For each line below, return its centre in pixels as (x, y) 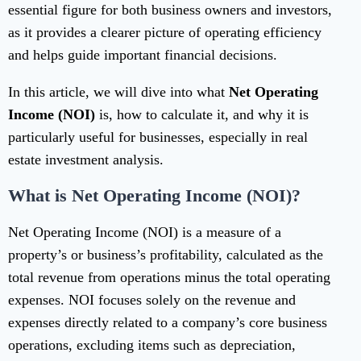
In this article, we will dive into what (118, 92)
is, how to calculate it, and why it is (202, 115)
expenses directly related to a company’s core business (168, 323)
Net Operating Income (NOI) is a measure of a (145, 232)
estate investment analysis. (86, 160)
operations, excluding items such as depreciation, (152, 345)
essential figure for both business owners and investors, (170, 10)
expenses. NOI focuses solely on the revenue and (152, 300)
